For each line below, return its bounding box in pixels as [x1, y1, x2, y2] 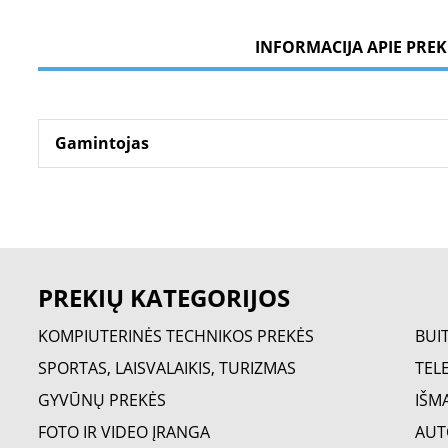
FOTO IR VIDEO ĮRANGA [38, 421, 210, 443]
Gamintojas [55, 132, 149, 154]
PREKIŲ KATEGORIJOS [38, 281, 290, 314]
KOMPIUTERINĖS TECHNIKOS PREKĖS [38, 325, 314, 347]
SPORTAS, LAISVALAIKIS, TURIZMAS [38, 357, 296, 379]
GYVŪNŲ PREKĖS [38, 389, 166, 411]
